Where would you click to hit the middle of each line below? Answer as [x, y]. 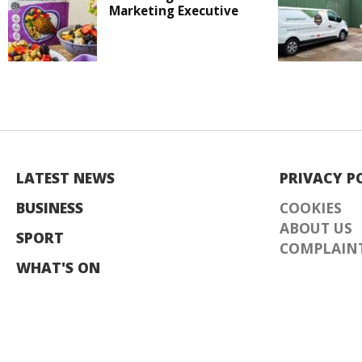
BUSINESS [50, 208]
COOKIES [311, 208]
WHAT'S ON [58, 268]
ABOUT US [316, 228]
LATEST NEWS [65, 178]
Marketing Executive [174, 11]
